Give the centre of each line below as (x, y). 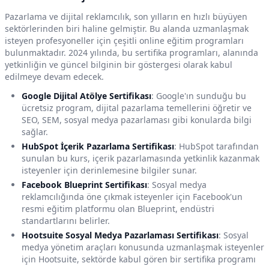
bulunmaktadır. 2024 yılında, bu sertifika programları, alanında (131, 53)
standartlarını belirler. (66, 221)
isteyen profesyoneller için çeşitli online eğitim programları (124, 41)
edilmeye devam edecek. (54, 77)
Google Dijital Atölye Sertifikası (86, 96)
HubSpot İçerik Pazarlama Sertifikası (98, 147)
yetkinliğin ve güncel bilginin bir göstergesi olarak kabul (119, 65)
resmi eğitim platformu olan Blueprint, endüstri (118, 209)
